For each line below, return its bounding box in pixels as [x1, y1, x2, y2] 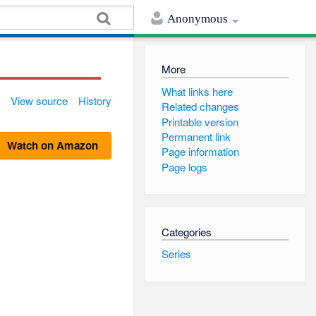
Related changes [161, 99, 239, 114]
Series [161, 246, 191, 262]
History [78, 93, 112, 109]
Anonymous [167, 12, 229, 26]
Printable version [161, 114, 238, 129]
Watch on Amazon [7, 138, 98, 153]
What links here [161, 83, 233, 99]
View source [11, 93, 68, 109]
